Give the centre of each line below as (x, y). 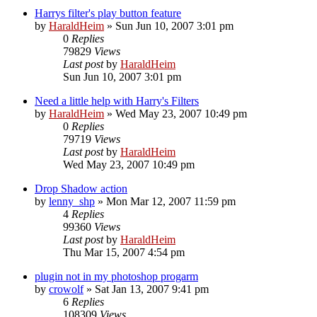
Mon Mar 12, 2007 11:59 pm (171, 201)
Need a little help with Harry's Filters (117, 100)
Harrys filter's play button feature (108, 13)
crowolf (66, 289)
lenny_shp (72, 201)
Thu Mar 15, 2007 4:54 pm (124, 252)
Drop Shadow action (81, 188)
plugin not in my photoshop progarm (116, 276)
